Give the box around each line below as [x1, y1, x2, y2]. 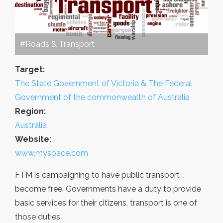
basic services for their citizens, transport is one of [15, 198, 197, 208]
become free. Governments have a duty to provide [15, 184, 201, 194]
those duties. [15, 212, 62, 222]
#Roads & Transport [20, 39, 95, 49]
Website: [15, 134, 51, 144]
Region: [15, 107, 46, 116]
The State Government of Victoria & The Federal [15, 79, 192, 89]
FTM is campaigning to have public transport [15, 170, 180, 180]
